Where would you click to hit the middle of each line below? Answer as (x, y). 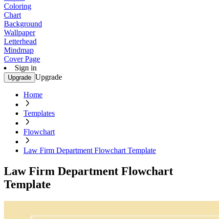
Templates (39, 113)
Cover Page (22, 59)
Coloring (18, 6)
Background (23, 24)
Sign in (26, 68)
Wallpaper (20, 33)
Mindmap (19, 50)
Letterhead (20, 41)
